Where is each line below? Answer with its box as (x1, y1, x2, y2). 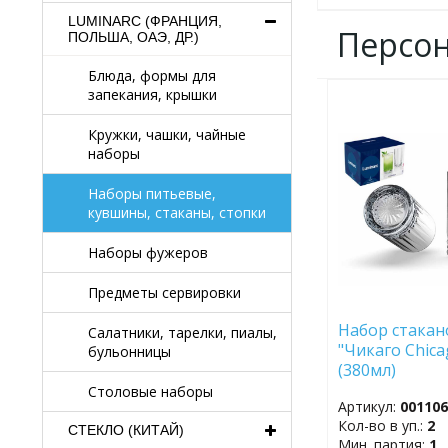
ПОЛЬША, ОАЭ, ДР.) (68, 29, 199, 45)
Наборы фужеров (88, 243, 208, 262)
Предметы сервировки (88, 283, 241, 302)
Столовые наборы (88, 382, 213, 401)
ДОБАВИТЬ (372, 99, 440, 117)
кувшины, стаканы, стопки (88, 203, 266, 222)
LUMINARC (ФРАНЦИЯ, (68, 13, 222, 29)
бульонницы (88, 342, 171, 361)
